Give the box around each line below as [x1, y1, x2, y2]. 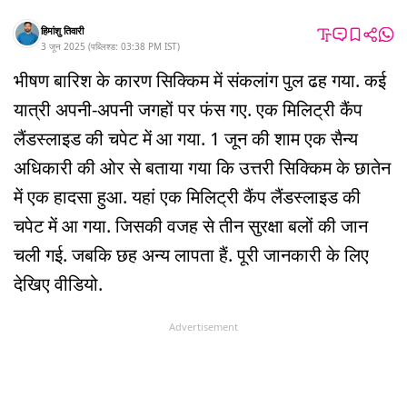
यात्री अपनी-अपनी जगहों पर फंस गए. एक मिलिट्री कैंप [14, 96, 362, 122]
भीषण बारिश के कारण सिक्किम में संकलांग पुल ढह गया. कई [14, 67, 386, 93]
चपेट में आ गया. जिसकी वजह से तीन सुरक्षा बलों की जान [14, 213, 368, 238]
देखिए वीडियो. [14, 271, 103, 296]
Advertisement [169, 319, 238, 333]
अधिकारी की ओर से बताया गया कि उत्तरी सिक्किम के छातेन [14, 154, 391, 180]
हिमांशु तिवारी [41, 23, 84, 37]
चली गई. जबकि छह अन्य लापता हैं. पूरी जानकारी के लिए [14, 242, 369, 267]
